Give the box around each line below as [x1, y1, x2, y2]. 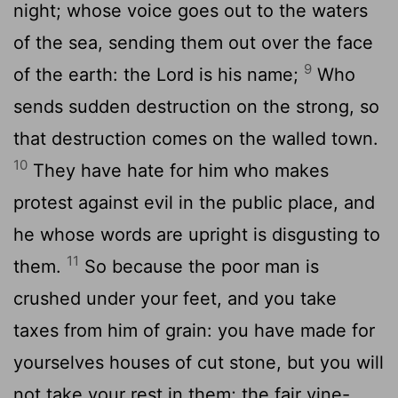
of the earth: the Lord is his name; [13, 63, 304, 85]
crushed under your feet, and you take [13, 287, 337, 309]
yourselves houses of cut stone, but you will [13, 351, 384, 373]
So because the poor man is [79, 255, 319, 277]
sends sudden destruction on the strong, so [13, 95, 379, 117]
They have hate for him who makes [28, 159, 329, 181]
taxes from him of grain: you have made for [13, 319, 375, 341]
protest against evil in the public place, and [13, 191, 375, 213]
